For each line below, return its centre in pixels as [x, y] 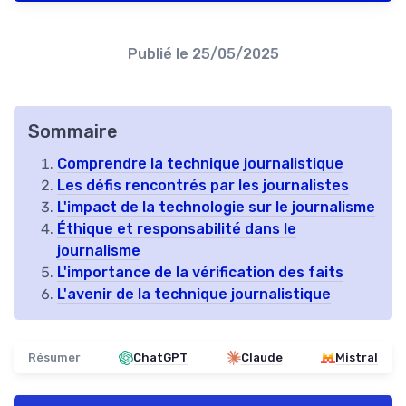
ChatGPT [161, 358]
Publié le [159, 54]
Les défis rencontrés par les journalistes [203, 186]
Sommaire [73, 132]
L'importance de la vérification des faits [200, 273]
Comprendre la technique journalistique [200, 164]
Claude [261, 358]
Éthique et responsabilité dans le [177, 229]
